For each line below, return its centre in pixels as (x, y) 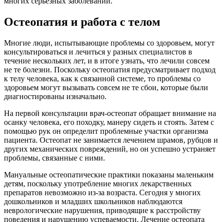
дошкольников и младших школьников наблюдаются (93, 201)
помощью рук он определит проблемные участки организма (106, 131)
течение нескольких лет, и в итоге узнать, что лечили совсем (107, 60)
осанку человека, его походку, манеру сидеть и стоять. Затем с (109, 122)
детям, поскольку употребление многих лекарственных (98, 183)
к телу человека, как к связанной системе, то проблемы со (102, 78)
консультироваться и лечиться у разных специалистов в (98, 52)
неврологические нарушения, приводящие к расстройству (102, 210)
